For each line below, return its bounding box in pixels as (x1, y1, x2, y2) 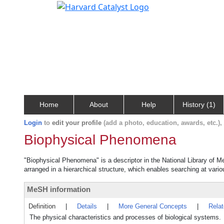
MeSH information (27, 185, 90, 193)
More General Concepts (118, 202, 187, 210)
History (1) (182, 100, 215, 108)
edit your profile (52, 119, 101, 126)
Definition (28, 202, 55, 210)
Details (77, 202, 97, 210)
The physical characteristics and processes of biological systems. (29, 213, 221, 221)
